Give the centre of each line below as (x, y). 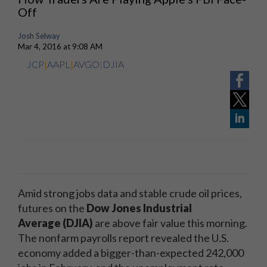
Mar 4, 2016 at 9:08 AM (60, 46)
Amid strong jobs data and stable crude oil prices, (130, 193)
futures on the (52, 208)
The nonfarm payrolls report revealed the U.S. (123, 238)
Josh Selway (39, 36)
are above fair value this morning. (171, 223)
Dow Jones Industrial (139, 208)
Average (39, 223)
